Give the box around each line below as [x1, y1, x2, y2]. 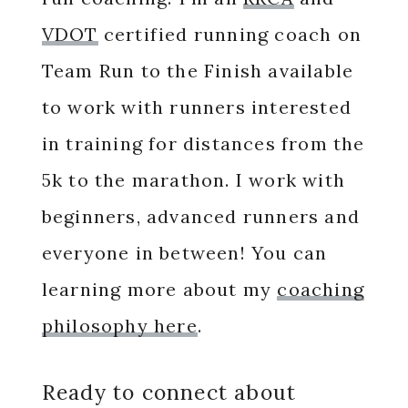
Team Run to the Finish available [41, 59, 354, 82]
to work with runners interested [41, 96, 352, 118]
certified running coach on [97, 23, 362, 46]
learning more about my [41, 278, 278, 301]
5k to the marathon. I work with [41, 168, 345, 191]
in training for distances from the [41, 132, 365, 155]
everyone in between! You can [41, 241, 328, 264]
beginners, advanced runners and [41, 205, 360, 228]
